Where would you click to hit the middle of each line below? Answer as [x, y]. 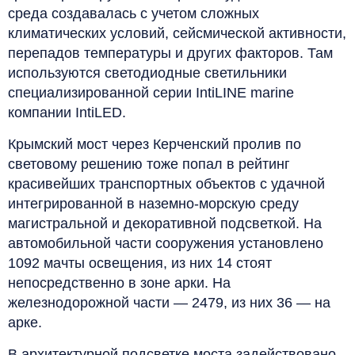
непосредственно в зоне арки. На [119, 282]
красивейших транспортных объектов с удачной [166, 183]
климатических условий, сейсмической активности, [177, 33]
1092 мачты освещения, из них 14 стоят [140, 263]
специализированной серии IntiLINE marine [151, 92]
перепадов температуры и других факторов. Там [170, 53]
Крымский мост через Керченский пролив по [155, 144]
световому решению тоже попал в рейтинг [149, 164]
